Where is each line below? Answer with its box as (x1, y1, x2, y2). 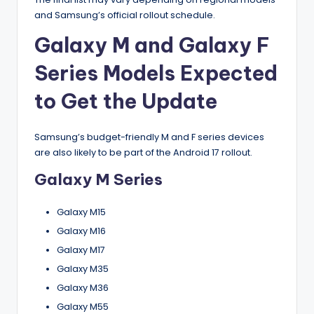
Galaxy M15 (57, 205, 106, 218)
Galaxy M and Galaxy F (34, 32, 270, 58)
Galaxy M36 (57, 282, 109, 294)
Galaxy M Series (34, 169, 163, 189)
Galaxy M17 (57, 243, 105, 256)
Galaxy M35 (57, 262, 109, 275)
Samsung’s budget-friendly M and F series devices (34, 130, 264, 143)
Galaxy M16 (57, 224, 106, 237)
